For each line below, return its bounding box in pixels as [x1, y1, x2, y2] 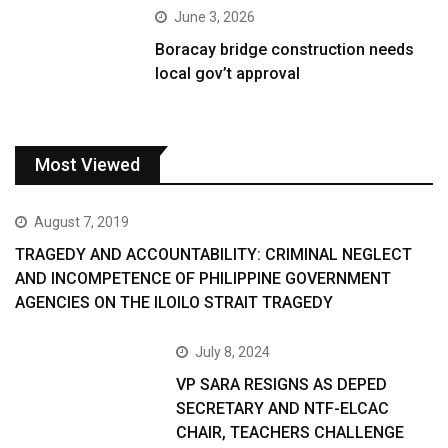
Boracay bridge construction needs [155, 40, 415, 60]
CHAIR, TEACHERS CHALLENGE [176, 423, 405, 443]
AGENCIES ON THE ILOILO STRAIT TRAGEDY [15, 293, 333, 313]
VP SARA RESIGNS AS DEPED [176, 375, 388, 395]
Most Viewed [35, 154, 140, 176]
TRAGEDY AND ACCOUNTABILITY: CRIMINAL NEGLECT [15, 245, 412, 265]
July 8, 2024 [195, 344, 271, 361]
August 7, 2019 [34, 214, 129, 231]
